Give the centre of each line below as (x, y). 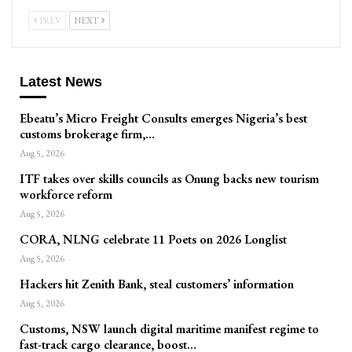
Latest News (61, 81)
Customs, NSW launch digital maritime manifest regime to (169, 329)
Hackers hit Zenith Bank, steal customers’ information (157, 284)
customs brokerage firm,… (87, 134)
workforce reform (66, 195)
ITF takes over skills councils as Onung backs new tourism (169, 179)
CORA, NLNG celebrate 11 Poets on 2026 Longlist (153, 240)
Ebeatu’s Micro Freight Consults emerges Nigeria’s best (163, 119)
